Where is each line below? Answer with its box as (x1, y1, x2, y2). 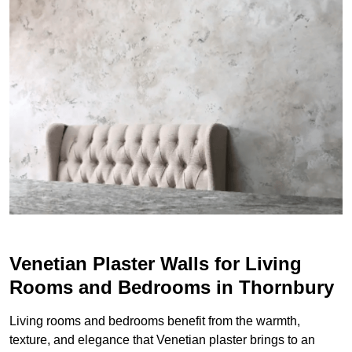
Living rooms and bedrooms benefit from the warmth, (9, 314, 300, 328)
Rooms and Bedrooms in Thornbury (9, 277, 334, 299)
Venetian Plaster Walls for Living (9, 253, 302, 275)
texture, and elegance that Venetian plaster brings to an (9, 333, 315, 347)
